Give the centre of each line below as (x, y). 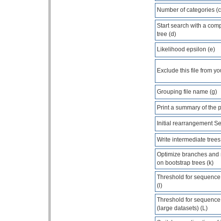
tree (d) (166, 34)
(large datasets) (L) (182, 208)
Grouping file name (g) (187, 92)
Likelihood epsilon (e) (186, 49)
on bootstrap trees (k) (185, 163)
